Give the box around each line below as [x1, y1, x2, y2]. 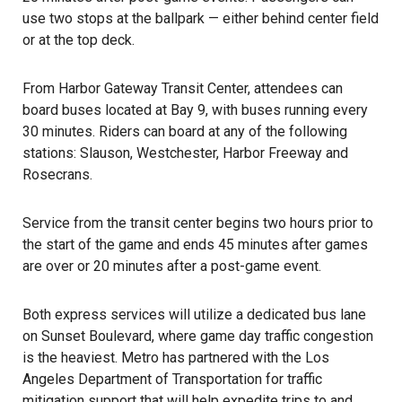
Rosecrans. [22, 166, 92, 183]
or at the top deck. [22, 31, 135, 48]
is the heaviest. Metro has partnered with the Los [22, 349, 329, 366]
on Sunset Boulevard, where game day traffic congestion [22, 328, 373, 345]
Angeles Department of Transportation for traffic [22, 371, 322, 388]
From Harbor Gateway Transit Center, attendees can [22, 80, 343, 97]
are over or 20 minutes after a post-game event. [22, 258, 321, 275]
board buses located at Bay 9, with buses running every [22, 101, 368, 118]
